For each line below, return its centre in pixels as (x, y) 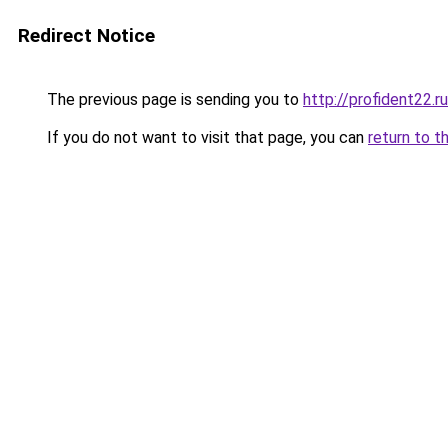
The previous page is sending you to (173, 99)
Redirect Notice (86, 35)
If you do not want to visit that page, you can (205, 137)
